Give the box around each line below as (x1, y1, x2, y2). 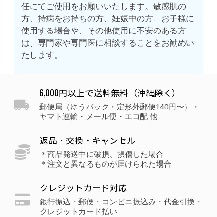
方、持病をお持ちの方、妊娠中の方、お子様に (21, 13, 194, 23)
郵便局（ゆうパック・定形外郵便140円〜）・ (39, 103, 200, 112)
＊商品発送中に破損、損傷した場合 (40, 150, 164, 159)
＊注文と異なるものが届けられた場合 (40, 160, 171, 169)
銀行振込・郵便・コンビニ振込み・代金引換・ (40, 198, 202, 207)
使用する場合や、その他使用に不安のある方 (21, 25, 186, 35)
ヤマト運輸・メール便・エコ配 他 (39, 112, 157, 122)
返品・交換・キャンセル (40, 134, 136, 147)
